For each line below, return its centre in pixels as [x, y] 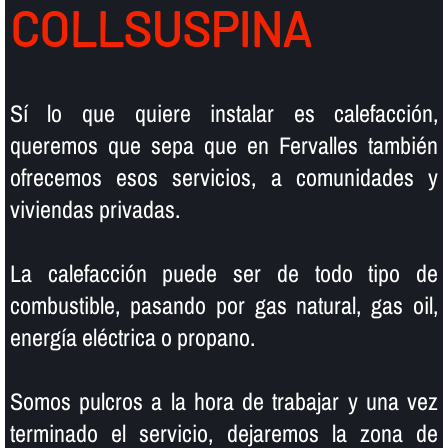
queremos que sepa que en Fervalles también [224, 144]
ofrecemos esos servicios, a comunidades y [224, 176]
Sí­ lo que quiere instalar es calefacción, [224, 112]
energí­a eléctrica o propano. [132, 336]
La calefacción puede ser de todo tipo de [224, 272]
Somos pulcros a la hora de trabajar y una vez [224, 400]
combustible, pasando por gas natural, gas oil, [224, 304]
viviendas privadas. [94, 208]
